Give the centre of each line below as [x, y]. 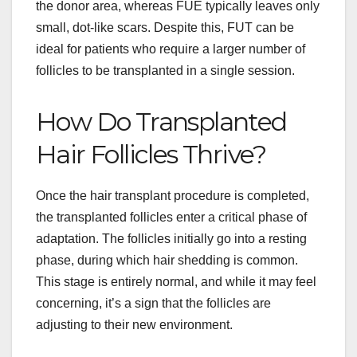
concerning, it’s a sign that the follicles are [153, 303]
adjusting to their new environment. [134, 324]
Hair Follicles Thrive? [151, 154]
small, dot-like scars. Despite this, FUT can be [165, 27]
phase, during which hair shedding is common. [167, 260]
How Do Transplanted [161, 121]
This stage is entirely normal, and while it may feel [176, 281]
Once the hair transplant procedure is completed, [173, 195]
